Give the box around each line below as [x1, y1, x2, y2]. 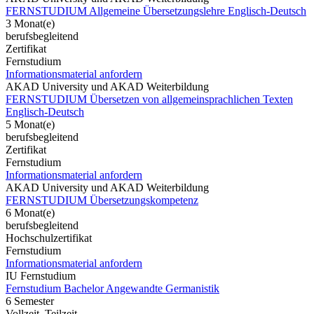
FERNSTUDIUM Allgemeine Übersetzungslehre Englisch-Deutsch [6, 4, 306, 17]
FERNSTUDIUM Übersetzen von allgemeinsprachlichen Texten [6, 93, 293, 105]
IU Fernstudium [6, 269, 76, 282]
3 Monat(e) [6, 17, 55, 29]
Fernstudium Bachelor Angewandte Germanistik [6, 282, 219, 294]
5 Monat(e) [6, 118, 55, 130]
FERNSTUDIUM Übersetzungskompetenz [6, 193, 198, 206]
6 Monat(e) [6, 206, 55, 219]
